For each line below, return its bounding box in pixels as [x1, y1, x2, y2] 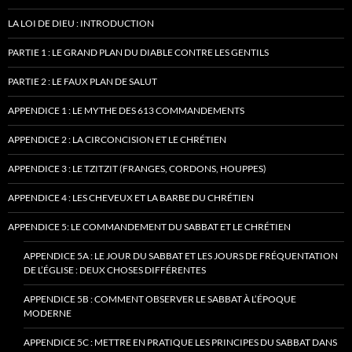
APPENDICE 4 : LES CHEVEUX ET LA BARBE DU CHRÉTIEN [8, 191, 254, 203]
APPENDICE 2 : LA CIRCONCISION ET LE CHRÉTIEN [8, 133, 226, 145]
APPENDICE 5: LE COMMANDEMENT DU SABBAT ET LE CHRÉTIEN [8, 220, 291, 233]
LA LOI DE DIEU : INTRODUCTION [8, 16, 154, 29]
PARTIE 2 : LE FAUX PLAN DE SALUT [8, 75, 157, 87]
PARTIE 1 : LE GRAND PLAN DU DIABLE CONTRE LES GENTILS [8, 46, 269, 58]
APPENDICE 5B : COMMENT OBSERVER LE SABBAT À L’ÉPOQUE [24, 292, 296, 305]
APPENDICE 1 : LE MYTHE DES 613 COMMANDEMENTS [8, 104, 244, 116]
